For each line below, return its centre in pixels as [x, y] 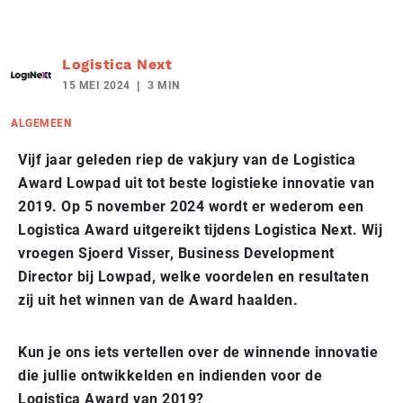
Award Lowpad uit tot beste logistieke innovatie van [197, 183]
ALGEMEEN [41, 123]
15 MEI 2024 [96, 85]
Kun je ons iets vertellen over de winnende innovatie [198, 352]
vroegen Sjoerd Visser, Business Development [176, 253]
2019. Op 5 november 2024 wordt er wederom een [191, 206]
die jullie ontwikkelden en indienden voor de [170, 375]
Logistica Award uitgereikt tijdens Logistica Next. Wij [200, 229]
